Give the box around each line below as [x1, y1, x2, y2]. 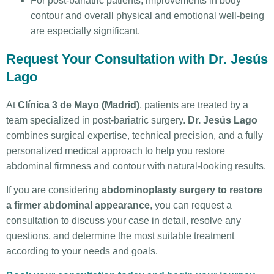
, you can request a [150, 200, 232, 211]
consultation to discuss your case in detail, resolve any [6, 215, 241, 226]
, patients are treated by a [139, 99, 248, 110]
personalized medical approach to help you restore [6, 145, 225, 156]
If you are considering [6, 185, 102, 196]
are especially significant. [31, 25, 140, 36]
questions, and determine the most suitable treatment [6, 231, 234, 242]
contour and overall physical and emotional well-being [31, 10, 264, 21]
